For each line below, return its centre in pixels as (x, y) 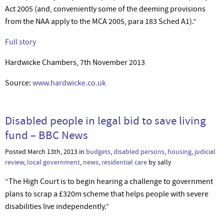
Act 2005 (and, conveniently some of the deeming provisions (105, 9)
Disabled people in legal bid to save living (105, 120)
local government (53, 162)
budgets (98, 151)
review (14, 162)
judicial (205, 151)
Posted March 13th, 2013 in (45, 151)
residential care (124, 162)
